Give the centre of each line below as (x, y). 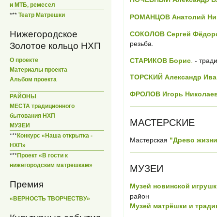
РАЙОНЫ (23, 97)
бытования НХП (32, 116)
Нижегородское (44, 34)
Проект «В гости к (42, 156)
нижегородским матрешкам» (51, 165)
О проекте (24, 60)
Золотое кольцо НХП (55, 46)
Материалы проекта (39, 70)
